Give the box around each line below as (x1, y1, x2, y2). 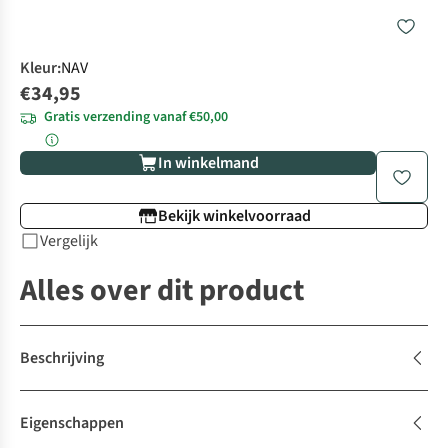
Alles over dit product (20, 269, 304, 313)
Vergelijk (40, 230, 98, 253)
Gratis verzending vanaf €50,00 (44, 107, 228, 128)
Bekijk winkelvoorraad (157, 205, 311, 228)
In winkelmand (157, 152, 259, 175)
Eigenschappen (20, 412, 124, 435)
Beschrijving (20, 347, 104, 370)
